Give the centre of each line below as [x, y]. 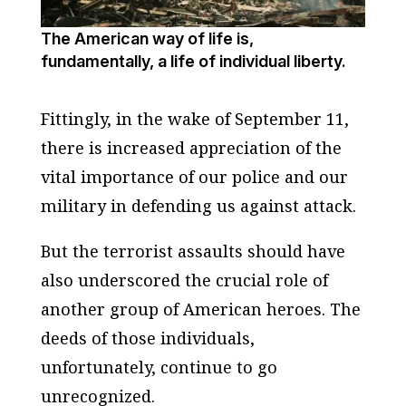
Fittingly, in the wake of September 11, [194, 118]
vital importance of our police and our [194, 176]
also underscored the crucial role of [184, 280]
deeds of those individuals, [147, 338]
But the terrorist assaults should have [193, 251]
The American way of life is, [147, 38]
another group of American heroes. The [200, 309]
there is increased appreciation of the [191, 147]
